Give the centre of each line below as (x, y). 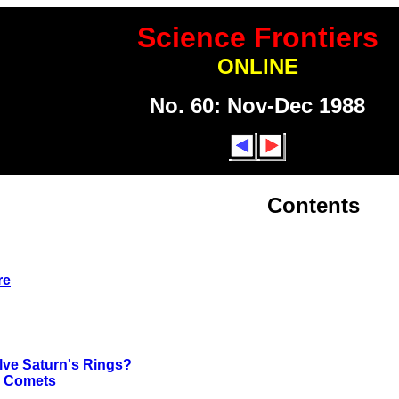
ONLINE (257, 66)
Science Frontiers (257, 37)
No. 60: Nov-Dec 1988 (257, 106)
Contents (313, 205)
